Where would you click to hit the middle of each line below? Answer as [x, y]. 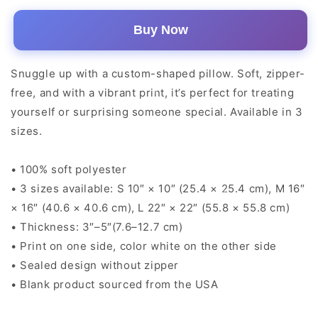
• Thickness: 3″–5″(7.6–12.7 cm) [97, 227]
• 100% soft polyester [69, 169]
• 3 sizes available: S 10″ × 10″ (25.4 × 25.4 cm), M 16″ [158, 188]
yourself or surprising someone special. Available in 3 [157, 112]
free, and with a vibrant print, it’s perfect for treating [153, 93]
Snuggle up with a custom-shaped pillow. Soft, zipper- [158, 73]
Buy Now [160, 30]
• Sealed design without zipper [95, 265]
